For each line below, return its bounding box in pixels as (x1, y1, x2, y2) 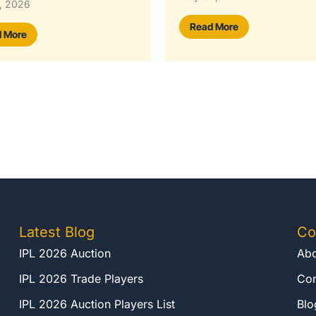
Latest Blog (19, 224, 95, 241)
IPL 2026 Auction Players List (19, 297, 176, 311)
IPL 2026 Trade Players (19, 272, 144, 286)
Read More (190, 28, 238, 41)
